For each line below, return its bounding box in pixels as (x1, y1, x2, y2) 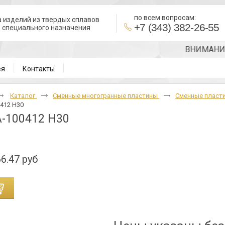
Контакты (23, 65, 55, 73)
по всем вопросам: (134, 14, 196, 22)
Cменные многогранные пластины (53, 92, 160, 99)
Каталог (10, 92, 37, 99)
